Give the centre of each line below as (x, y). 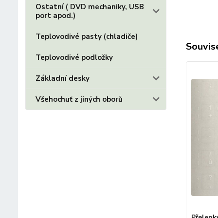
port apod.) (55, 16)
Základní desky (63, 78)
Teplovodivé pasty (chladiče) (87, 36)
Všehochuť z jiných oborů (79, 99)
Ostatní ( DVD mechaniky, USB (90, 7)
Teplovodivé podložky (74, 57)
